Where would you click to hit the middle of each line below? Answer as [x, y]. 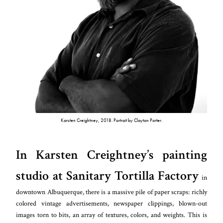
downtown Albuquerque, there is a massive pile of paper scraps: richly [111, 192]
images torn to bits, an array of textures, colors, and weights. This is [111, 215]
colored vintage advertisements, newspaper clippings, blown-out [111, 204]
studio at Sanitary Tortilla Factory [108, 176]
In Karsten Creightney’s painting [111, 155]
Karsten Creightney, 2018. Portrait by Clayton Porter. [111, 120]
